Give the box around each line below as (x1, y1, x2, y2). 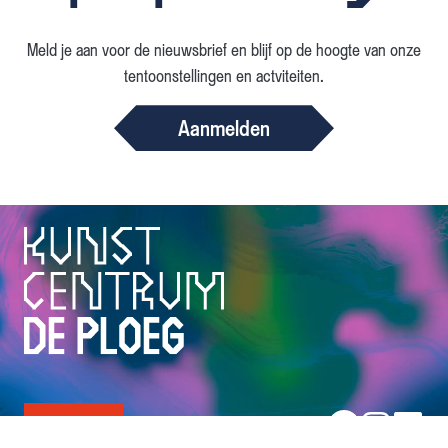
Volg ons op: (230, 413, 328, 438)
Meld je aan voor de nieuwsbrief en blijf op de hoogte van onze (27, 40, 421, 61)
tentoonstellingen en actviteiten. (124, 66, 324, 87)
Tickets (44, 413, 103, 438)
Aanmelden (178, 116, 270, 141)
